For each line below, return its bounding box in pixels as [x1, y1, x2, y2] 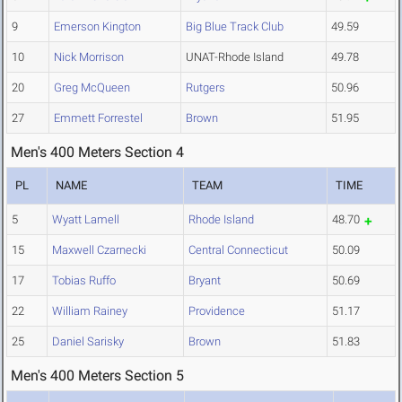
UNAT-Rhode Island [186, 50, 284, 65]
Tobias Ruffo [52, 274, 116, 288]
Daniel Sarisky [52, 335, 124, 349]
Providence [188, 304, 245, 319]
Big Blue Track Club [186, 20, 284, 34]
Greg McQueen [54, 81, 130, 95]
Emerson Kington [54, 20, 141, 34]
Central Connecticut [188, 243, 288, 258]
